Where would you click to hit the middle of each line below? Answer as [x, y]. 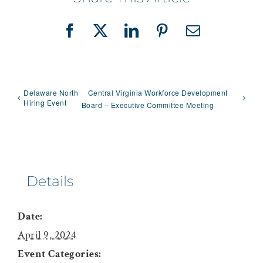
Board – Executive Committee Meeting [148, 105]
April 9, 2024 [47, 235]
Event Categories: [60, 254]
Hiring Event [45, 103]
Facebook [98, 37]
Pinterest [188, 37]
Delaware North [51, 93]
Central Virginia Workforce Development [158, 93]
